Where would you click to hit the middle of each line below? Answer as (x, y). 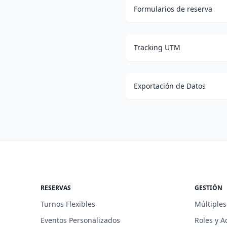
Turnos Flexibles (68, 204)
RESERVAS (56, 187)
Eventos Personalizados (80, 220)
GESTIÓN (209, 187)
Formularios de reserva (173, 9)
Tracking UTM (157, 47)
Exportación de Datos (170, 86)
